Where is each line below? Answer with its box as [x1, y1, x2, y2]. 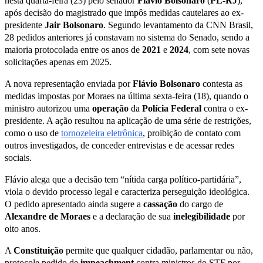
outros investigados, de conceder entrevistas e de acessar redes [5, 140, 234, 150]
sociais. [5, 152, 34, 163]
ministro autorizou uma [5, 103, 92, 113]
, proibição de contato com [143, 127, 241, 138]
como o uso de [5, 127, 61, 138]
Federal [171, 103, 201, 113]
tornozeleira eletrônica [61, 127, 143, 138]
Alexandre [5, 211, 49, 221]
